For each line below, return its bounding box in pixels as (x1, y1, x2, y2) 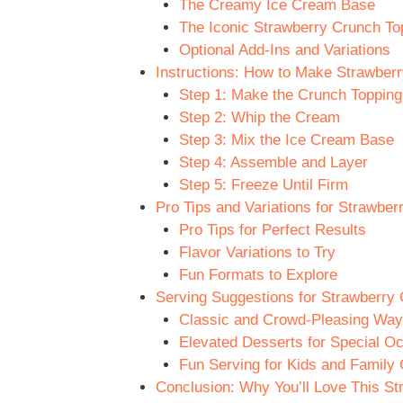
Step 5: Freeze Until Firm (178, 176, 348, 194)
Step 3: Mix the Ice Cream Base (178, 131, 394, 149)
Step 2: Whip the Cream (178, 109, 340, 127)
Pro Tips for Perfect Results (178, 221, 366, 239)
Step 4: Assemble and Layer (178, 154, 368, 172)
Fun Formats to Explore (178, 266, 337, 284)
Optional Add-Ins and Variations (178, 41, 390, 59)
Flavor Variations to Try (178, 244, 336, 262)
